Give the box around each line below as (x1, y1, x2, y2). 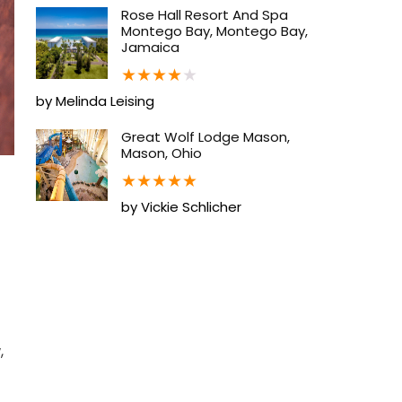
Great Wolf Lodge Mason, (121, 127, 290, 146)
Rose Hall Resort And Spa (121, 4, 288, 24)
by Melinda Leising (36, 91, 154, 110)
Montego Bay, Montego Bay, (121, 21, 308, 40)
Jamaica (121, 37, 179, 57)
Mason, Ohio (121, 143, 202, 162)
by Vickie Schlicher (121, 197, 241, 216)
